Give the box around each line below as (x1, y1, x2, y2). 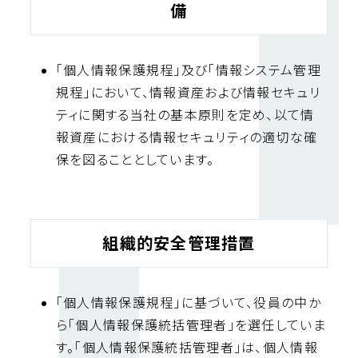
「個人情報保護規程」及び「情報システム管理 (55, 62, 321, 79)
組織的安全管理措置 (102, 233, 256, 254)
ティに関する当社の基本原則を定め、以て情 (55, 106, 315, 124)
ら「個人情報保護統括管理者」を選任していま (55, 316, 326, 334)
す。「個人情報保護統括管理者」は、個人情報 (55, 339, 318, 356)
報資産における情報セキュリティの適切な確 (55, 129, 318, 146)
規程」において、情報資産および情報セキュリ (55, 84, 320, 101)
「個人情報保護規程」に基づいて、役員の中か (55, 294, 321, 312)
